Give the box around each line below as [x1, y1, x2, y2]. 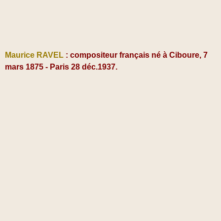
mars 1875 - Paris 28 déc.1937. [5, 62, 117, 71]
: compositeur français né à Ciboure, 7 [64, 50, 208, 59]
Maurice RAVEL [5, 50, 64, 59]
